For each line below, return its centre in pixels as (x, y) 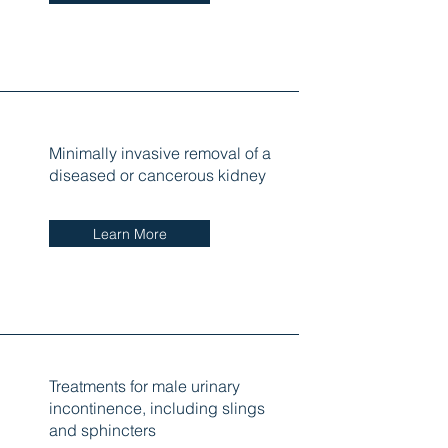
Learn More (130, 233)
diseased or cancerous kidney (157, 175)
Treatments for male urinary (144, 385)
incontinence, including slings (156, 407)
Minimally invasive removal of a (159, 153)
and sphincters (102, 429)
